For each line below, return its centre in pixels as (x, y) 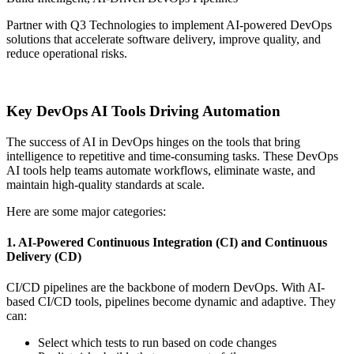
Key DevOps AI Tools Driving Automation (143, 111)
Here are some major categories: (86, 211)
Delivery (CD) (44, 256)
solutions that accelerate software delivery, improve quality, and (164, 40)
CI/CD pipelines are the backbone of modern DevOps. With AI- (166, 288)
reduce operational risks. (67, 54)
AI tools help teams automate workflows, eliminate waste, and (161, 170)
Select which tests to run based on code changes (157, 343)
